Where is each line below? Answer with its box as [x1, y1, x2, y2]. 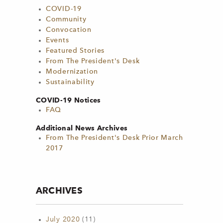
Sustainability [46, 79, 95, 86]
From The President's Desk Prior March [46, 134, 183, 141]
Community [46, 16, 87, 23]
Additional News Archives [36, 124, 128, 132]
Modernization [46, 68, 99, 75]
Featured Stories [46, 47, 105, 54]
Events [46, 37, 69, 44]
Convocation [46, 26, 92, 33]
